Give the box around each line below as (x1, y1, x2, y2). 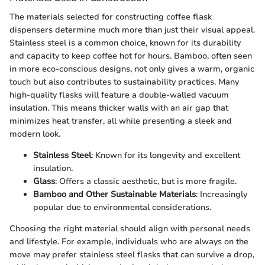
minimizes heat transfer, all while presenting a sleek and (9, 115, 232, 127)
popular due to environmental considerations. (33, 201, 211, 213)
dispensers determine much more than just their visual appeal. (9, 24, 255, 35)
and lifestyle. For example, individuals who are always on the (9, 235, 248, 247)
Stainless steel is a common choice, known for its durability (9, 37, 241, 49)
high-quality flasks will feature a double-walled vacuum (9, 89, 229, 101)
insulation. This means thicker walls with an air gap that (9, 102, 228, 114)
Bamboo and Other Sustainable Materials (33, 188, 196, 200)
